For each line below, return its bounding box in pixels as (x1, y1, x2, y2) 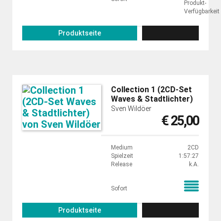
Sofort (111, 185, 127, 192)
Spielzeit (111, 152, 133, 159)
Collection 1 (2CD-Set (111, 85, 192, 94)
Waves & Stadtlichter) (111, 94, 193, 104)
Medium (111, 144, 133, 151)
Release (111, 161, 132, 168)
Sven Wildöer (111, 105, 151, 112)
